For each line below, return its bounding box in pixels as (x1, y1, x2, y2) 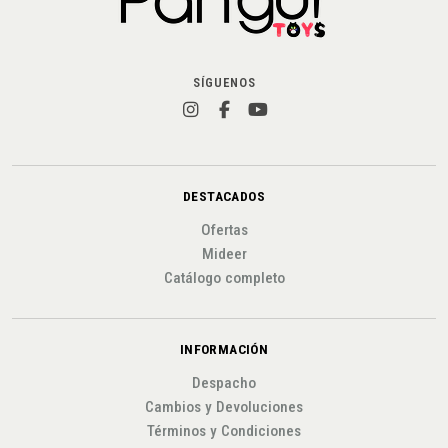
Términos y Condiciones (147, 422, 301, 441)
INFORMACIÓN (179, 341, 269, 358)
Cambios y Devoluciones (145, 398, 303, 417)
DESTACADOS (183, 187, 265, 204)
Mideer (201, 245, 247, 264)
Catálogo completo (163, 269, 285, 288)
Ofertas (200, 221, 248, 240)
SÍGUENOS (192, 74, 256, 90)
